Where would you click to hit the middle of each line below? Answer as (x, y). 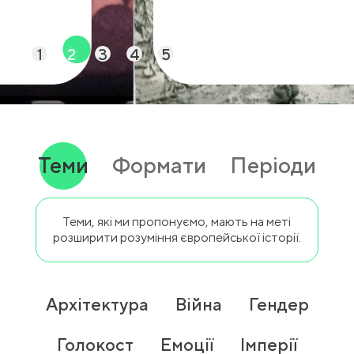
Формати (159, 165)
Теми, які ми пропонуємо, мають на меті (177, 222)
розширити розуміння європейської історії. (177, 237)
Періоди (273, 165)
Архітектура (97, 304)
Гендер (279, 304)
